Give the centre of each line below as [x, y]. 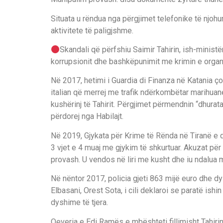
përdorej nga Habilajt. [87, 116]
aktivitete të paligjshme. [92, 30]
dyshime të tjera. [79, 203]
